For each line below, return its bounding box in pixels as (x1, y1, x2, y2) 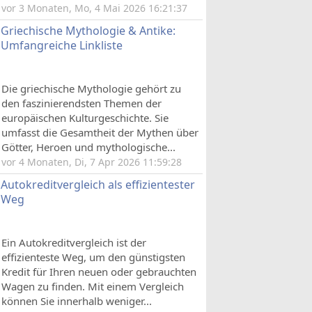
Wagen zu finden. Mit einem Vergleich (1, 279, 184, 293)
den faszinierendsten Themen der (1, 96, 162, 110)
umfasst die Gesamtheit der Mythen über (1, 125, 198, 139)
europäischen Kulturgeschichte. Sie (1, 111, 169, 125)
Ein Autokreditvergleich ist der (1, 235, 146, 249)
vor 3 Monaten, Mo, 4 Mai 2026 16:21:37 (1, 1, 187, 15)
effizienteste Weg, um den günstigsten (1, 250, 185, 264)
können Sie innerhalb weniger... (1, 294, 152, 308)
